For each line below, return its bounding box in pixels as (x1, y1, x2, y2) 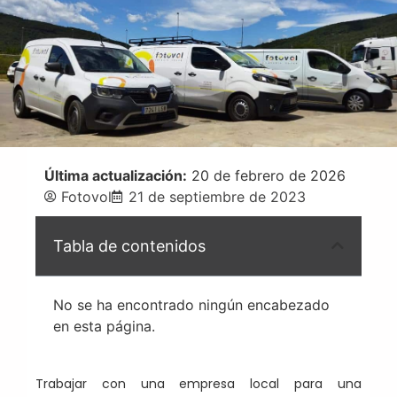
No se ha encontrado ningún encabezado (53, 295, 330, 314)
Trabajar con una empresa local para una (35, 374, 362, 393)
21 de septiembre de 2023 (128, 187, 306, 206)
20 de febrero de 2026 (187, 166, 346, 184)
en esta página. (53, 316, 155, 335)
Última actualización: (44, 166, 187, 184)
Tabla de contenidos (53, 236, 206, 255)
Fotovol (61, 187, 112, 206)
